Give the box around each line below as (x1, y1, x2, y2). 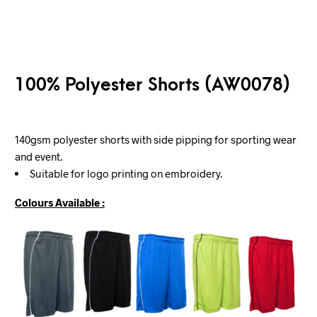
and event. (14, 150, 62, 163)
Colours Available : (14, 195, 105, 209)
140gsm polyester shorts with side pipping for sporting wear (14, 133, 296, 146)
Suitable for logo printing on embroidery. (29, 167, 222, 180)
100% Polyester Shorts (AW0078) (14, 74, 290, 96)
